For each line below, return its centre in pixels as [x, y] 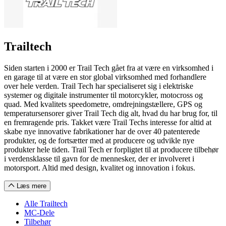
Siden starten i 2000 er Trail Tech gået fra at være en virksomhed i [109, 68]
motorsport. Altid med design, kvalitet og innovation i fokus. [100, 168]
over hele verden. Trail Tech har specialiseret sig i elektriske [99, 86]
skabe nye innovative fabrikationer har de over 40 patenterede [102, 131]
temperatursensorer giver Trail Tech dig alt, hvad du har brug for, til [111, 113]
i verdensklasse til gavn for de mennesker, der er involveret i [99, 159]
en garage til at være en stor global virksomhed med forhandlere [105, 77]
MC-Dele [39, 213]
